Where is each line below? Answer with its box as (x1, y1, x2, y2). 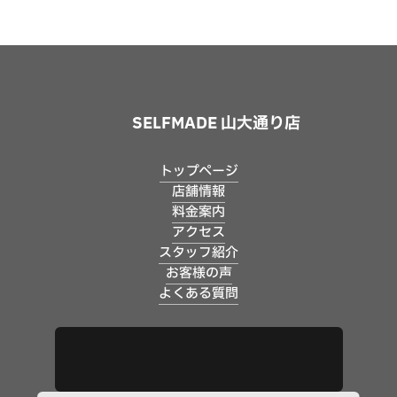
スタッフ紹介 (159, 242, 238, 263)
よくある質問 (159, 283, 238, 304)
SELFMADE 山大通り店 (132, 111, 300, 136)
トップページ (159, 160, 238, 182)
